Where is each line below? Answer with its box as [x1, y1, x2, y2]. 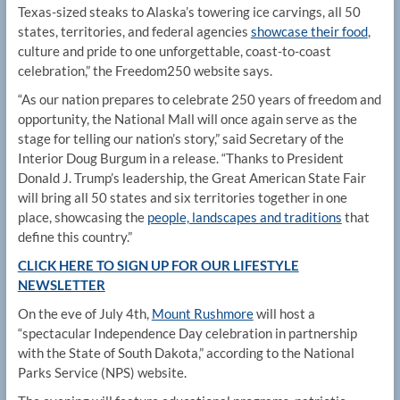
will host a [253, 305, 315, 322]
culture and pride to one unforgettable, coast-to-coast [17, 43, 331, 60]
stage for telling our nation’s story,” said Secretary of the [17, 130, 344, 147]
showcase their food [250, 23, 368, 40]
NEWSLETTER [17, 277, 105, 294]
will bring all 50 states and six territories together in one [17, 189, 347, 206]
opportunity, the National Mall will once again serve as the [17, 111, 357, 128]
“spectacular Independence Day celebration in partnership [17, 325, 357, 342]
